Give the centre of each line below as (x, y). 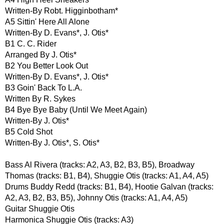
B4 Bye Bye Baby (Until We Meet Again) (76, 109)
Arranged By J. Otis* (41, 54)
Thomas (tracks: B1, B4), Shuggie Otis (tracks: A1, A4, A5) (107, 175)
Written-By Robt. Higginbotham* (61, 10)
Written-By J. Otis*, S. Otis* (52, 142)
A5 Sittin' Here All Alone (47, 21)
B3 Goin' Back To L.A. (43, 87)
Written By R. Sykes (40, 98)
